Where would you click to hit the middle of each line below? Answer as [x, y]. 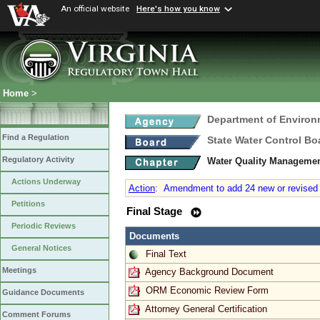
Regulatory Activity [38, 160]
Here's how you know [178, 9]
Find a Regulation [36, 137]
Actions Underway [46, 182]
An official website [95, 9]
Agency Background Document [209, 271]
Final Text [166, 254]
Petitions [28, 204]
